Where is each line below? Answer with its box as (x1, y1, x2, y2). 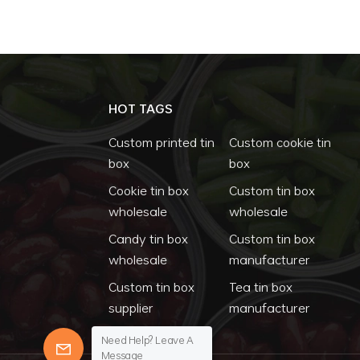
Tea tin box (229, 277, 293, 297)
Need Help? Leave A (100, 332, 194, 348)
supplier (108, 298, 153, 318)
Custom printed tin (108, 133, 215, 153)
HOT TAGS (108, 99, 173, 119)
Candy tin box (108, 229, 188, 249)
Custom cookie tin (229, 133, 332, 153)
